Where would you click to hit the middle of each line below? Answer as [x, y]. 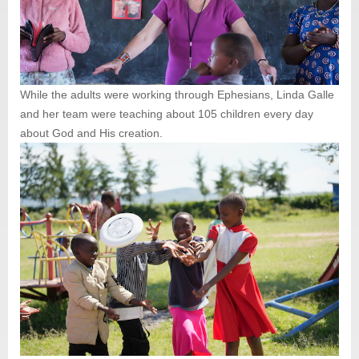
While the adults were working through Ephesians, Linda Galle [177, 95]
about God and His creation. [91, 133]
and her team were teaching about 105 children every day [167, 114]
